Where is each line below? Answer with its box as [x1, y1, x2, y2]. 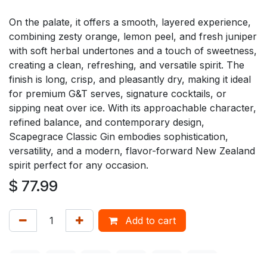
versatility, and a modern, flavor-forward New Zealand [9, 145, 255, 157]
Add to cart [122, 215, 176, 227]
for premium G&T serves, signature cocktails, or [9, 88, 226, 100]
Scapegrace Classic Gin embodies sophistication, [9, 131, 228, 143]
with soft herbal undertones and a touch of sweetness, [9, 45, 257, 57]
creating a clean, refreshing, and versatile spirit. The [9, 59, 244, 72]
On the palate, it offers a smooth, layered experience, [9, 16, 251, 29]
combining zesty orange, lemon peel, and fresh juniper [9, 30, 257, 43]
